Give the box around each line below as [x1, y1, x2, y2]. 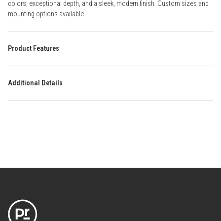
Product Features [8, 44, 59, 53]
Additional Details [8, 79, 63, 88]
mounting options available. [8, 10, 85, 19]
